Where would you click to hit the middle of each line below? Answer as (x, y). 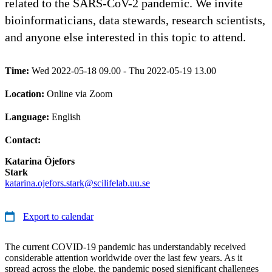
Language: (28, 117)
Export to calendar (58, 216)
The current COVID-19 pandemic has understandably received (125, 246)
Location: (26, 93)
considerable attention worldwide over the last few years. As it (124, 257)
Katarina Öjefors (40, 161)
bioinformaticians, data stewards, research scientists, (135, 20)
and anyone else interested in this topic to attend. (125, 37)
